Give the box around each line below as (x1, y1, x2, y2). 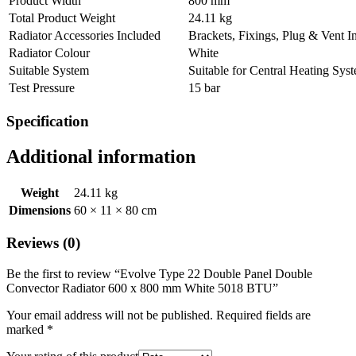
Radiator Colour (9, 46, 90, 60)
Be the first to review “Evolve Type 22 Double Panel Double (6, 267, 312, 281)
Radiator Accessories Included (9, 29, 161, 43)
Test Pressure (9, 81, 75, 95)
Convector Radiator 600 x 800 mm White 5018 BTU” (6, 281, 278, 296)
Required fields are (216, 308, 311, 323)
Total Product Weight (9, 11, 115, 25)
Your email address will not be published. (6, 308, 213, 323)
